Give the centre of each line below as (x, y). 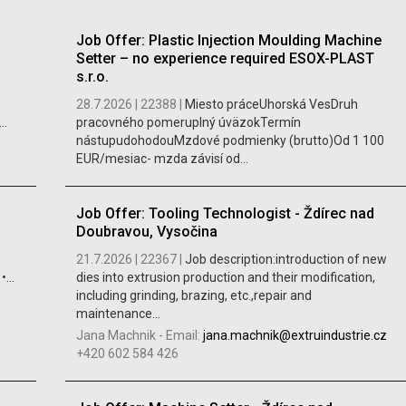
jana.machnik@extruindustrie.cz (295, 335)
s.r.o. (92, 76)
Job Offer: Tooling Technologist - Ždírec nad (225, 213)
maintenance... (118, 313)
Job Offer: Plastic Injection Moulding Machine (228, 40)
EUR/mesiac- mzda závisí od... (162, 158)
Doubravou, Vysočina (146, 231)
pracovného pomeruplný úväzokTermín (188, 122)
